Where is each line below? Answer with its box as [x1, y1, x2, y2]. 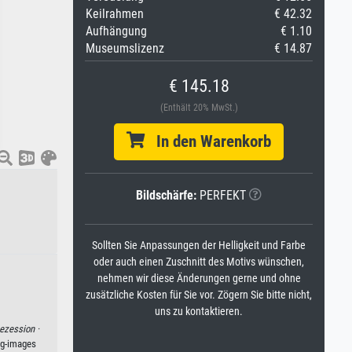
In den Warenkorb [145, 132, 271, 151]
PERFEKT [196, 188, 246, 203]
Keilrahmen [86, 6, 144, 21]
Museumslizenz [86, 41, 164, 56]
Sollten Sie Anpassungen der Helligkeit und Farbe [92, 239, 306, 252]
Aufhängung [86, 24, 147, 38]
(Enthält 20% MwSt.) [159, 102, 238, 113]
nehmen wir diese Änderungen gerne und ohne [97, 272, 301, 285]
